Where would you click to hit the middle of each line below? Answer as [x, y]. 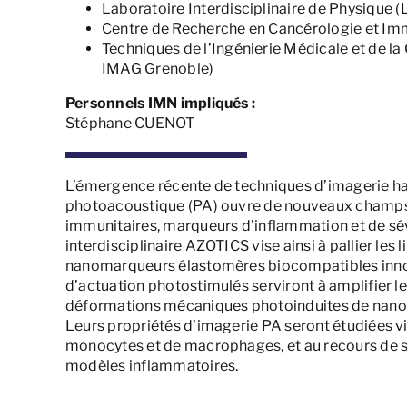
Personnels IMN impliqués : [160, 104]
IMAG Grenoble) [158, 69]
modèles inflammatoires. [152, 366]
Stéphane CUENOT [130, 124]
